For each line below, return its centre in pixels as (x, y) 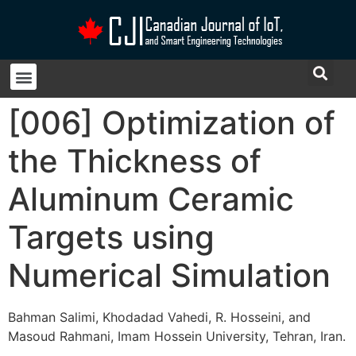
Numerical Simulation (169, 275)
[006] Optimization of (172, 123)
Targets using (111, 237)
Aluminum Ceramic (151, 199)
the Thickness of (135, 161)
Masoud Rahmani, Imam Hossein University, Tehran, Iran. (177, 336)
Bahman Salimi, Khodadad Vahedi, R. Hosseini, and (159, 317)
